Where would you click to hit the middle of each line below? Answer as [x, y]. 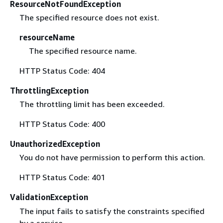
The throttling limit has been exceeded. [92, 104]
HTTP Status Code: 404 [62, 71]
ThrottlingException [49, 91]
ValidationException [49, 197]
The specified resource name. [83, 51]
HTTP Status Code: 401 [62, 177]
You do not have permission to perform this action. [112, 158]
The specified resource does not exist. [89, 17]
